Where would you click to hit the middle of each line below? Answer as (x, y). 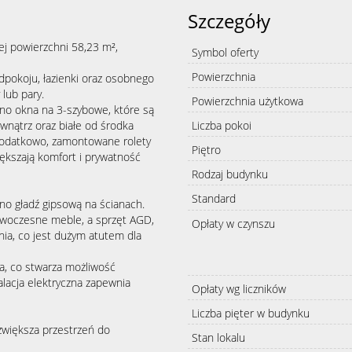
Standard (214, 198)
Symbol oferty (225, 52)
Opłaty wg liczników (239, 288)
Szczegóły (229, 21)
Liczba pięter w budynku (251, 313)
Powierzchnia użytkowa (247, 101)
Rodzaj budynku (230, 174)
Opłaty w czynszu (233, 223)
